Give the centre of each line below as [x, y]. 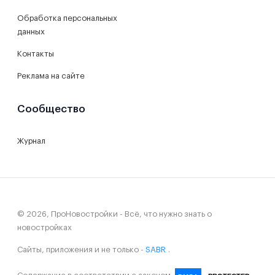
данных [31, 32]
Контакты [36, 54]
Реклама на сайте [51, 76]
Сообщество [51, 109]
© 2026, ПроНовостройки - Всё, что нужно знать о [114, 214]
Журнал [31, 141]
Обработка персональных [67, 18]
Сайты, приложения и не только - [80, 250]
